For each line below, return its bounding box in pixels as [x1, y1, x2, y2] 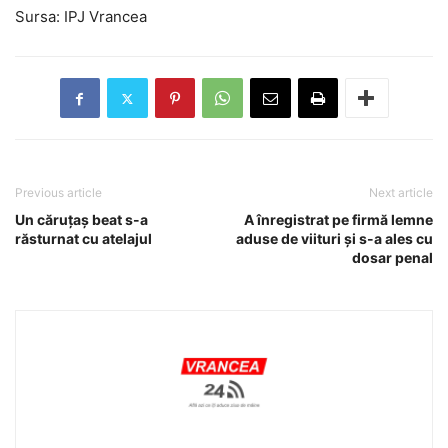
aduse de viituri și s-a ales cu [236, 230, 433, 248]
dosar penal [352, 249, 433, 267]
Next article [369, 185, 433, 201]
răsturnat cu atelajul [15, 230, 152, 248]
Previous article [15, 185, 102, 201]
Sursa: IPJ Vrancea [15, 7, 147, 27]
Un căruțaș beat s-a [15, 211, 148, 229]
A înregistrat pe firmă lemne [244, 211, 433, 229]
